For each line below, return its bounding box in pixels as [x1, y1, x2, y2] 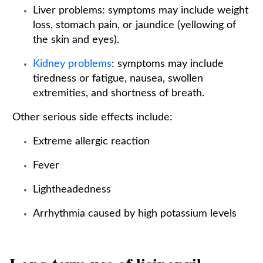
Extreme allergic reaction [33, 136, 150, 147]
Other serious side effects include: [9, 112, 173, 123]
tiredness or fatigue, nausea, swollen [33, 73, 203, 84]
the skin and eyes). [33, 35, 119, 45]
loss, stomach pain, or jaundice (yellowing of [33, 20, 236, 31]
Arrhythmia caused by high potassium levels [33, 208, 237, 219]
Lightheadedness [33, 184, 111, 195]
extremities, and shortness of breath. [33, 88, 204, 99]
